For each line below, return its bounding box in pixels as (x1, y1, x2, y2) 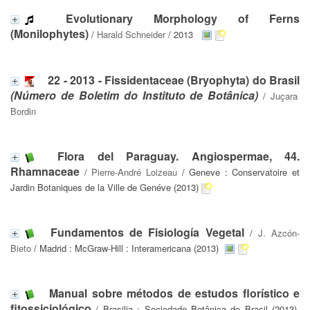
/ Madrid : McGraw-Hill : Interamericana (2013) (31, 241, 219, 255)
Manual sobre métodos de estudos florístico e (49, 285, 300, 301)
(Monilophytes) (10, 26, 89, 42)
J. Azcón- (257, 226, 300, 239)
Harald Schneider (97, 28, 165, 41)
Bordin (10, 104, 36, 118)
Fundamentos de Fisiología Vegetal (51, 224, 244, 240)
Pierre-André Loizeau (91, 165, 177, 179)
